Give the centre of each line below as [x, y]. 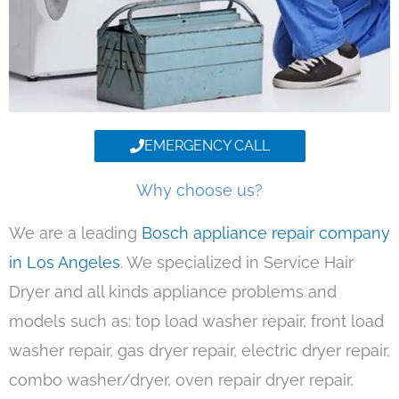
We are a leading [75, 233]
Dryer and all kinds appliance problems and [173, 292]
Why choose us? [199, 191]
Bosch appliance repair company [266, 233]
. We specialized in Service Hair [237, 263]
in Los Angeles [65, 263]
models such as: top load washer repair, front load [196, 322]
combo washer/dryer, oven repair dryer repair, [181, 380]
